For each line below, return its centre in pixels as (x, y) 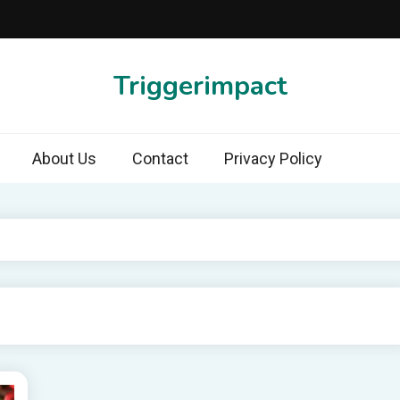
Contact (160, 158)
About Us (64, 158)
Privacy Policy (273, 158)
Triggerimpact (200, 86)
